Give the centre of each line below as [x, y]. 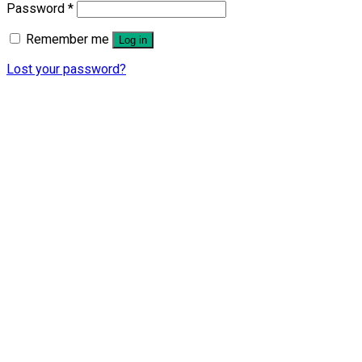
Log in [133, 40]
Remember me [67, 39]
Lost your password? [66, 69]
